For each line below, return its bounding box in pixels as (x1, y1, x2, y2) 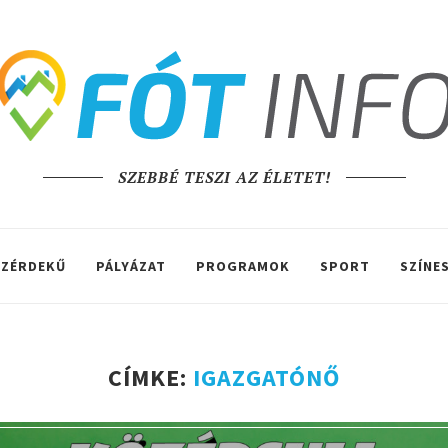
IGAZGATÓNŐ (192, 362, 340, 393)
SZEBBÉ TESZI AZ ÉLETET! (117, 167, 331, 187)
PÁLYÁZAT (96, 257, 166, 275)
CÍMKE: (107, 362, 193, 393)
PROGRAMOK (196, 257, 290, 275)
